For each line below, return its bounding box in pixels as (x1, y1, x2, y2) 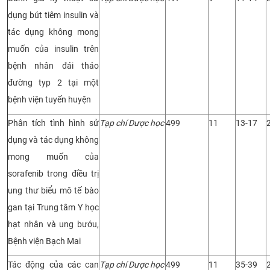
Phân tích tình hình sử (8, 118, 99, 128)
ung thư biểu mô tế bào (8, 185, 99, 195)
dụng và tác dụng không (8, 134, 99, 145)
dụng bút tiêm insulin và (8, 10, 99, 20)
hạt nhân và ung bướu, (8, 219, 99, 229)
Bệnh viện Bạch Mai (8, 236, 81, 246)
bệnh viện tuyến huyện (8, 94, 91, 104)
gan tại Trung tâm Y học (8, 202, 99, 212)
